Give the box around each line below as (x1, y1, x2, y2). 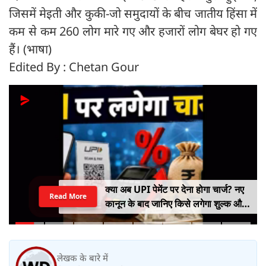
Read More (49, 191, 86, 202)
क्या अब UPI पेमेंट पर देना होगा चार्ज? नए (104, 183, 244, 197)
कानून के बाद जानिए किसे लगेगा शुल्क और (104, 197, 246, 211)
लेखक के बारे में (57, 251, 108, 264)
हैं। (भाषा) (9, 41, 52, 58)
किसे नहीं (104, 211, 136, 225)
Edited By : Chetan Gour (9, 59, 139, 75)
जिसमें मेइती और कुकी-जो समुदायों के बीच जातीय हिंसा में (9, 5, 257, 22)
